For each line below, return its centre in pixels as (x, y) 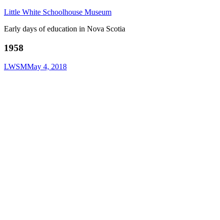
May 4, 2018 (47, 67)
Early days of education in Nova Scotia (65, 29)
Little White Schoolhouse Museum (58, 12)
